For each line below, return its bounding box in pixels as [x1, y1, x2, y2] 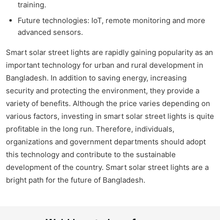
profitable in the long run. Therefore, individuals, [6, 124, 174, 134]
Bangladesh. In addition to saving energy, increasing [6, 73, 187, 83]
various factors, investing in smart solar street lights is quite [6, 111, 214, 121]
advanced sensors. [18, 27, 83, 37]
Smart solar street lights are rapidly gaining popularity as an [6, 48, 213, 57]
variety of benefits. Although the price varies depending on [6, 99, 210, 109]
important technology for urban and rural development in [6, 60, 203, 70]
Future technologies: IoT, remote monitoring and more [18, 16, 205, 26]
